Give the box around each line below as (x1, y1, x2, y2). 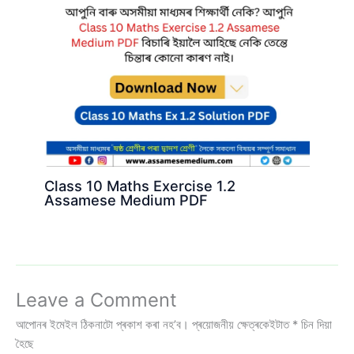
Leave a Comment (16, 288, 177, 311)
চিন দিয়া (298, 317, 332, 332)
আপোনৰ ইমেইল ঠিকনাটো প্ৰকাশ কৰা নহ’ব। (16, 317, 189, 332)
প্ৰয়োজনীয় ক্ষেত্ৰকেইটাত (192, 317, 292, 332)
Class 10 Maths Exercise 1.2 (44, 176, 236, 194)
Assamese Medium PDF (44, 190, 209, 209)
